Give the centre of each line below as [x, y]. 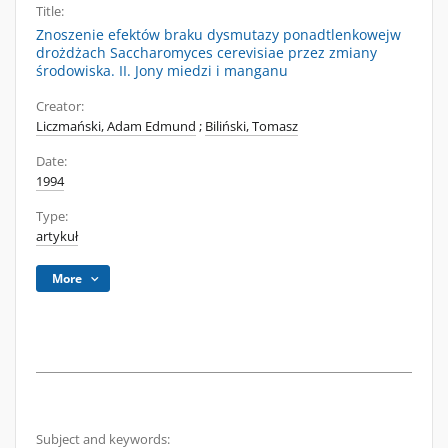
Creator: [60, 106]
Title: [50, 11]
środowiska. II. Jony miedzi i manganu [162, 70]
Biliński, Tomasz [251, 126]
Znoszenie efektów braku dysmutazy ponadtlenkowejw [218, 34]
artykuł [57, 236]
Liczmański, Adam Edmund [116, 126]
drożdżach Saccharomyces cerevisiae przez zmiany [206, 52]
